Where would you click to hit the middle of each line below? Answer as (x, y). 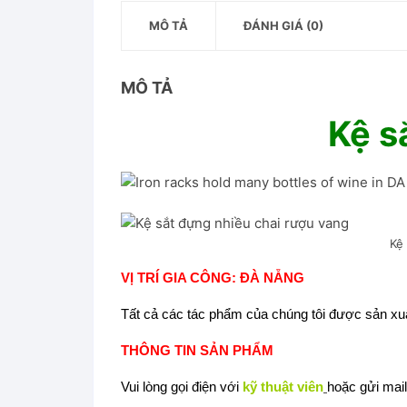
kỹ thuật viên (283, 387)
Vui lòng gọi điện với (180, 387)
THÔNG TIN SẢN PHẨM (197, 350)
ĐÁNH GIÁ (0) (283, 25)
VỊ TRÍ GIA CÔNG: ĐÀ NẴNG (213, 278)
